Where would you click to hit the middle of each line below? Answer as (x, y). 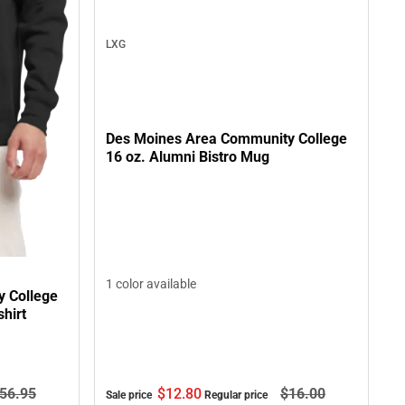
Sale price (130, 395)
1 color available (151, 283)
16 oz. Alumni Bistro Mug (188, 156)
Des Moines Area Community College (226, 138)
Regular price (237, 395)
